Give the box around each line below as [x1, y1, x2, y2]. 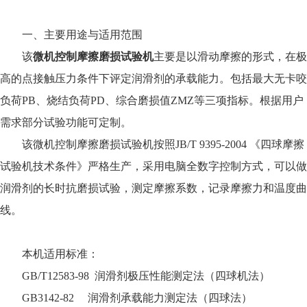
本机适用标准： [22, 248, 99, 260]
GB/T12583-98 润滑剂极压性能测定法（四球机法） [22, 270, 270, 282]
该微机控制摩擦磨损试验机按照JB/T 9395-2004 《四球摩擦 [22, 138, 304, 151]
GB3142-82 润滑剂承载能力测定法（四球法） [22, 292, 252, 304]
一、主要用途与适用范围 [22, 29, 143, 41]
